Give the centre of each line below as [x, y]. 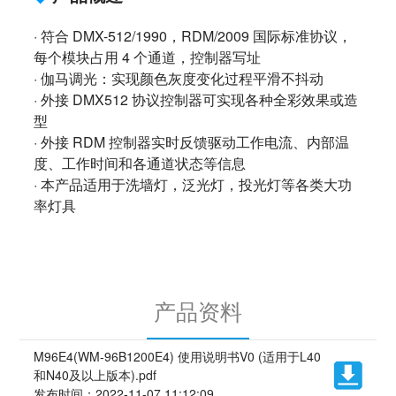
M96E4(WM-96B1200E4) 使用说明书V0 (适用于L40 [178, 357]
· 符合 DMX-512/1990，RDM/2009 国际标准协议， [193, 36]
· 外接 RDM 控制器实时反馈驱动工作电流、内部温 [192, 142]
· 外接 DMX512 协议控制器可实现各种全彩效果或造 [196, 100]
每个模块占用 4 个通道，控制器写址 [148, 57]
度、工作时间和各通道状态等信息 [140, 164]
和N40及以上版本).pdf [95, 375]
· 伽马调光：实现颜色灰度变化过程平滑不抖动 [179, 79]
